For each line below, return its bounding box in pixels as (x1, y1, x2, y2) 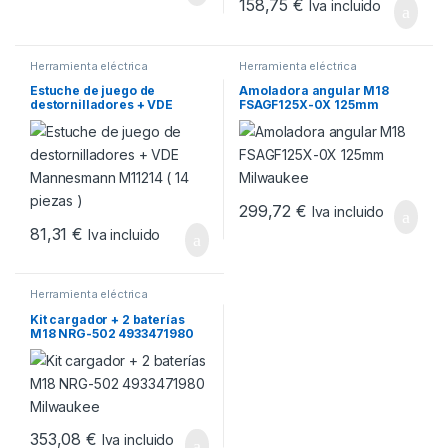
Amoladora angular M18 (238, 83, 390, 99)
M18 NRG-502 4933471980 (29, 325, 194, 341)
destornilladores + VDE (29, 97, 173, 113)
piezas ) (29, 125, 79, 141)
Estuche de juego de (29, 83, 156, 99)
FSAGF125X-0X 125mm (238, 97, 379, 113)
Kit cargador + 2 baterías (29, 311, 185, 327)
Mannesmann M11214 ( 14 (29, 111, 188, 127)
